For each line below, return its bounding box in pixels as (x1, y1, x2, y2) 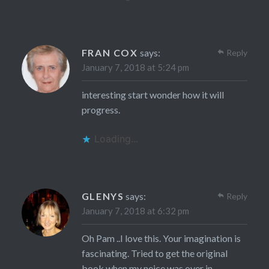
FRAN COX (81, 47, 138, 59)
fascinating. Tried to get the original (81, 247, 228, 259)
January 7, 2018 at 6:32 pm (81, 205, 189, 217)
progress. (81, 104, 120, 116)
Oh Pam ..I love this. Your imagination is (81, 232, 241, 244)
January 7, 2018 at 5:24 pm (81, 62, 189, 73)
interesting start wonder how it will (81, 89, 224, 101)
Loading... (94, 133, 138, 145)
